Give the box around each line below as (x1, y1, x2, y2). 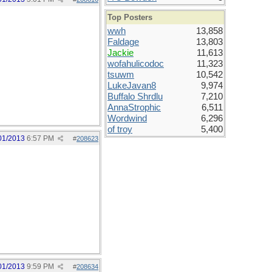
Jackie (107, 48, 134, 58)
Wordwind (107, 114, 147, 123)
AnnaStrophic (107, 103, 161, 112)
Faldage (107, 37, 139, 47)
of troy (107, 124, 132, 134)
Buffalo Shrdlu (107, 92, 163, 101)
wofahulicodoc (107, 59, 164, 69)
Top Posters (107, 13, 152, 22)
